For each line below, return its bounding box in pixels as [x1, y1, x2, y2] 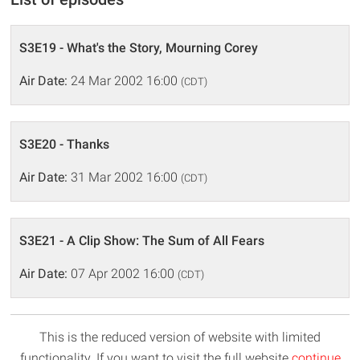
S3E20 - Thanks [19, 137, 110, 152]
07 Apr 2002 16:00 [67, 266, 178, 281]
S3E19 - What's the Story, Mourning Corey [19, 40, 259, 55]
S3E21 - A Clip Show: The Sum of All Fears [19, 233, 265, 248]
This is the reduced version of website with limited [39, 329, 321, 345]
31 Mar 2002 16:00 [67, 170, 182, 185]
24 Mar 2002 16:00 [67, 73, 182, 88]
